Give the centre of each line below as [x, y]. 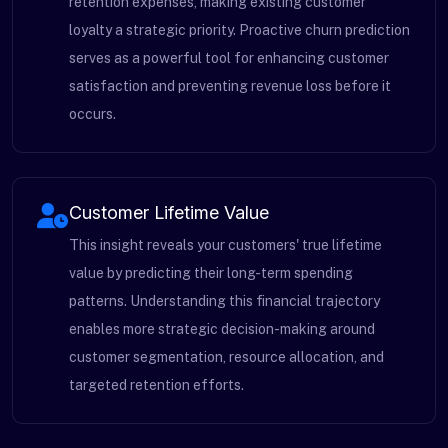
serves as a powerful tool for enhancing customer [229, 58]
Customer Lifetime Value [169, 212]
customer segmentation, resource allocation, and [226, 357]
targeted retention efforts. [156, 385]
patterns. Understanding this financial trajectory [224, 301]
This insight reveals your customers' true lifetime [225, 245]
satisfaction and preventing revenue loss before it [230, 86]
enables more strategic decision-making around [222, 329]
